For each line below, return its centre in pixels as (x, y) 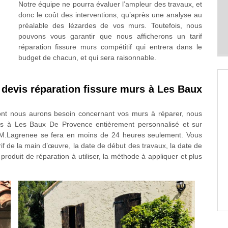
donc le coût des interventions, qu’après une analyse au (110, 15)
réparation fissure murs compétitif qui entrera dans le (110, 47)
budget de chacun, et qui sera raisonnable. (87, 58)
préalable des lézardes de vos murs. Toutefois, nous (110, 25)
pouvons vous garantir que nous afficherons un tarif (110, 36)
